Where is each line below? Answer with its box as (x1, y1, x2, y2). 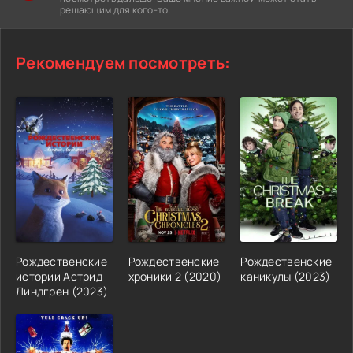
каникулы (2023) (240, 268, 331, 284)
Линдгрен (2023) (16, 283, 109, 299)
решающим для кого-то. (60, 3, 171, 17)
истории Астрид (16, 268, 102, 284)
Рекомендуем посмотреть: (16, 52, 231, 73)
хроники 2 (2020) (128, 268, 222, 284)
